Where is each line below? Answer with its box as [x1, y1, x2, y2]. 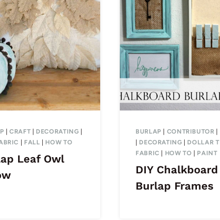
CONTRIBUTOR [166, 128, 215, 136]
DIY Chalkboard [136, 164, 218, 176]
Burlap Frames [136, 180, 214, 192]
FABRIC [136, 149, 160, 157]
